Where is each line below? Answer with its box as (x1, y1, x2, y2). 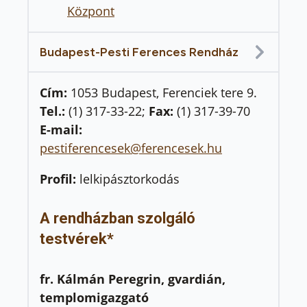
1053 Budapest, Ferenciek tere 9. (71, 84, 257, 101)
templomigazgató (40, 288, 149, 306)
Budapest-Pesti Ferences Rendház (40, 45, 238, 60)
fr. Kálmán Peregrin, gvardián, (40, 270, 225, 287)
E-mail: (40, 121, 82, 138)
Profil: (40, 171, 79, 188)
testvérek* (40, 230, 114, 248)
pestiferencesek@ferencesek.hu (40, 140, 222, 157)
